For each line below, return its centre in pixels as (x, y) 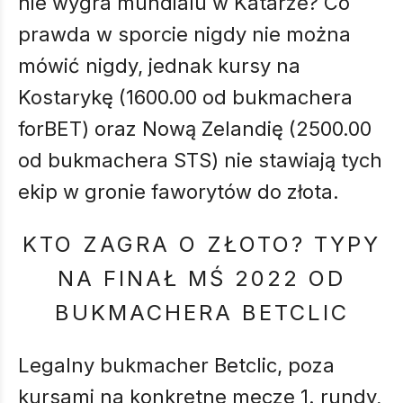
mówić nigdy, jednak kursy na (159, 66)
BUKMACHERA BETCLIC (201, 313)
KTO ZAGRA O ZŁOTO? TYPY (201, 244)
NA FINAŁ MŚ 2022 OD (201, 278)
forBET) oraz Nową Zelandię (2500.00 (195, 129)
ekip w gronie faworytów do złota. (181, 192)
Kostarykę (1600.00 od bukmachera (185, 97)
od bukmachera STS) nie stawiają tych (200, 160)
